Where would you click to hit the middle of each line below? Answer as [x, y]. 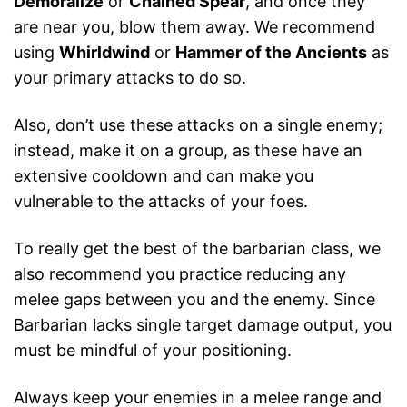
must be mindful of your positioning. [153, 351]
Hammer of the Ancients [271, 53]
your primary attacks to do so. [130, 78]
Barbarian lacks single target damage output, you [203, 325]
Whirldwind [104, 53]
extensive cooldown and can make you [164, 176]
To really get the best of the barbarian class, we [197, 249]
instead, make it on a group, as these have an [188, 151]
